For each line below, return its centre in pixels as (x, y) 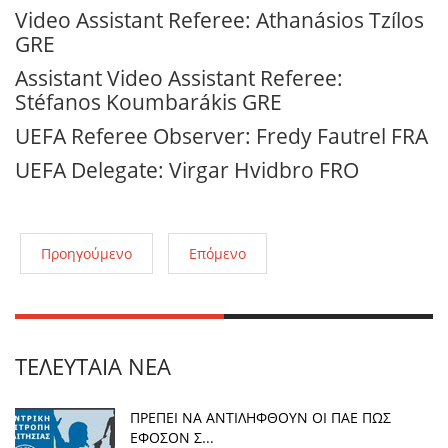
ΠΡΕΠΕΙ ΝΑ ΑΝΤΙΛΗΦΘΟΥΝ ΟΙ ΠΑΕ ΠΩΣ (260, 417)
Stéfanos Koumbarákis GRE (148, 101)
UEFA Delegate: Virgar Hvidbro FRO (187, 169)
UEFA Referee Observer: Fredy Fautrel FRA (221, 135)
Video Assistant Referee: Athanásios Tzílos (219, 19)
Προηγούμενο (86, 253)
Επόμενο (217, 253)
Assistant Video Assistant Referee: (179, 77)
